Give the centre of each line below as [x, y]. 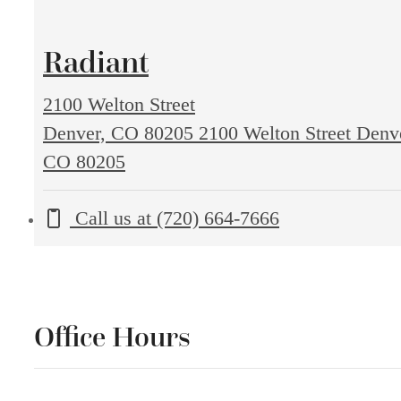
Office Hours [112, 337]
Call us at [113, 218]
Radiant [96, 63]
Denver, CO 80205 [121, 133]
